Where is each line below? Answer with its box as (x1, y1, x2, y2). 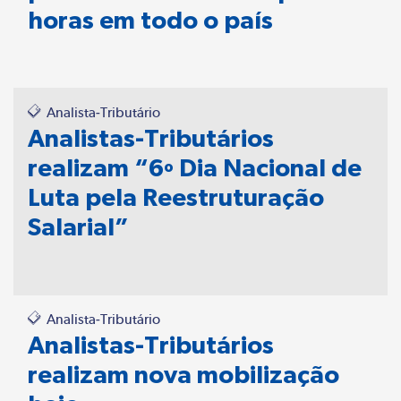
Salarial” (28, 212, 129, 241)
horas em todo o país (28, 5, 273, 34)
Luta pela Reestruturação (28, 183, 324, 211)
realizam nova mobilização (28, 360, 339, 388)
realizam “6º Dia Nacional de (28, 153, 362, 182)
